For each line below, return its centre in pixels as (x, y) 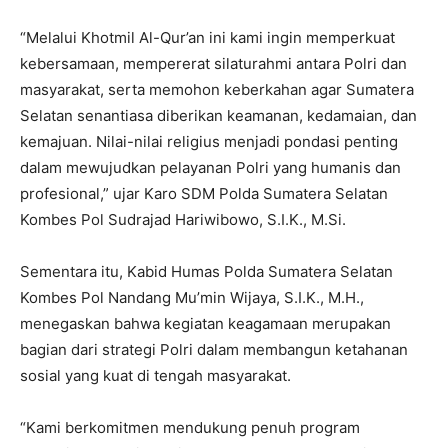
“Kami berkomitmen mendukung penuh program (190, 427)
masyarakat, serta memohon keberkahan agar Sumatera (217, 89)
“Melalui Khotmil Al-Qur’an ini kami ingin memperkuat (207, 37)
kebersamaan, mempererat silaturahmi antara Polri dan (213, 63)
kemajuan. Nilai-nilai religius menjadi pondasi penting (209, 141)
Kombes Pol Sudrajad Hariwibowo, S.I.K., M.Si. (183, 219)
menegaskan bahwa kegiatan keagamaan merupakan (205, 323)
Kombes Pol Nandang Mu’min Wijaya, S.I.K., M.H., (192, 297)
